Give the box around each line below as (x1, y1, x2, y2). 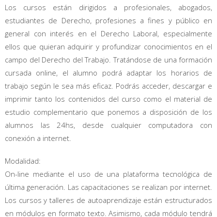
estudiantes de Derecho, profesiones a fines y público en (5, 15, 212, 26)
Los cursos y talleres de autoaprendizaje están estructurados (5, 195, 212, 205)
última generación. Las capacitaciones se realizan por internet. (5, 182, 212, 192)
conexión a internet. (5, 133, 71, 143)
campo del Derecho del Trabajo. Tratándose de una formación (5, 55, 212, 65)
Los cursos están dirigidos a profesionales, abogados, (5, 2, 212, 13)
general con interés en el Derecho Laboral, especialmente (5, 29, 212, 39)
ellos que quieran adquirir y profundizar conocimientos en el (5, 42, 212, 52)
